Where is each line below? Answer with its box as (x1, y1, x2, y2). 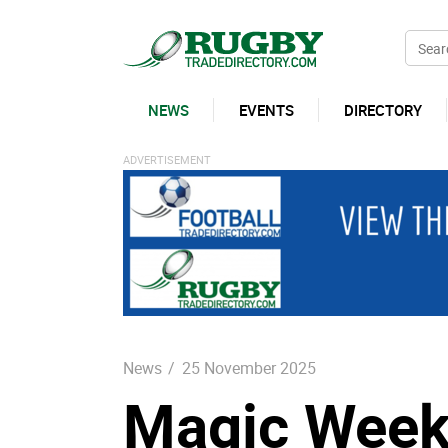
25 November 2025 (181, 357, 316, 380)
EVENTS (238, 100, 294, 120)
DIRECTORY (343, 100, 422, 120)
